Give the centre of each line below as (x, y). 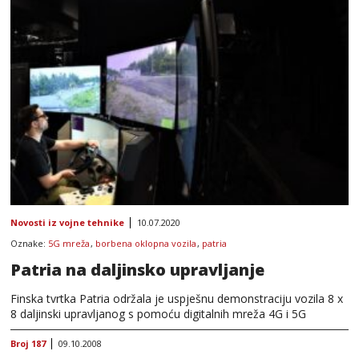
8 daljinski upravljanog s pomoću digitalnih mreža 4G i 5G (158, 313)
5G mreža (69, 243)
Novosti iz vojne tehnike (67, 222)
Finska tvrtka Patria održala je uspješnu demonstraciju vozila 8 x (177, 298)
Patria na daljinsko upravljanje (137, 269)
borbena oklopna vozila (146, 243)
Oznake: (29, 243)
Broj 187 (28, 343)
